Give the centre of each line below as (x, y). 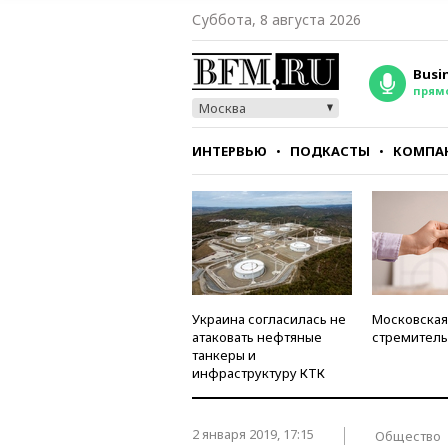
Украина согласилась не (269, 319)
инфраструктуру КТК (258, 373)
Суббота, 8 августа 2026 (276, 19)
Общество (408, 435)
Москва (222, 108)
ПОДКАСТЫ (330, 151)
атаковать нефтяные (257, 337)
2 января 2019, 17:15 (254, 434)
